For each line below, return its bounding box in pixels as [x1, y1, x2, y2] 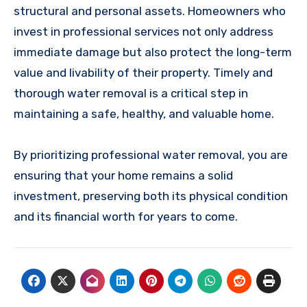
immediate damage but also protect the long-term [14, 45, 292, 60]
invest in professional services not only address [14, 25, 273, 39]
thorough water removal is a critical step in [14, 86, 248, 101]
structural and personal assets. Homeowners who [14, 4, 286, 19]
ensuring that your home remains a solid [14, 169, 233, 183]
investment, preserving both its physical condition [14, 189, 288, 204]
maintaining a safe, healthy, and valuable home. [14, 107, 274, 121]
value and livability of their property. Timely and [14, 66, 273, 80]
